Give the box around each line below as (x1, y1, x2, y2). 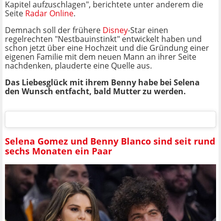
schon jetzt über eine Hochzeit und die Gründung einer (5, 42, 209, 54)
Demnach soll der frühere (5, 25, 103, 36)
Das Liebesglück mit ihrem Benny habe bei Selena (5, 77, 200, 88)
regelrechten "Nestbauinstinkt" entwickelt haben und (5, 34, 202, 45)
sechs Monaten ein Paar (5, 145, 112, 157)
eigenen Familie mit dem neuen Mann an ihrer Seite (5, 51, 196, 63)
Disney (103, 25, 128, 36)
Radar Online (25, 8, 74, 19)
